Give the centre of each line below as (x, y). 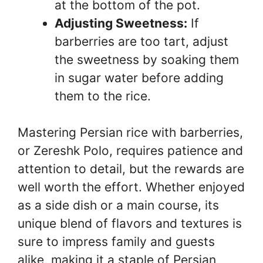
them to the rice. (103, 96)
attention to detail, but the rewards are (131, 169)
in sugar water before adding (139, 77)
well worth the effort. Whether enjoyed (131, 187)
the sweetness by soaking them (147, 59)
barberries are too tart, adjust (141, 41)
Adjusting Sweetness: (121, 23)
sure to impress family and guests (116, 242)
